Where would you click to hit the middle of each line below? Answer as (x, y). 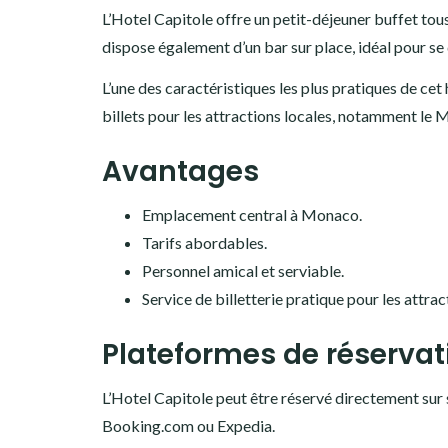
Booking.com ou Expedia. (188, 426)
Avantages (180, 172)
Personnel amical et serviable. (243, 271)
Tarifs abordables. (204, 243)
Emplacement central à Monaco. (252, 215)
